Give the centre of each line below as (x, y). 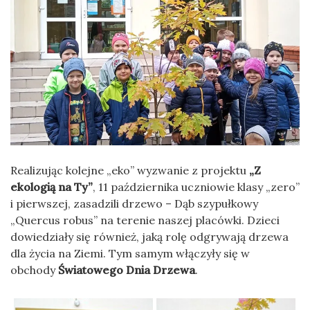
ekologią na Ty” (52, 186)
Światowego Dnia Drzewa (127, 270)
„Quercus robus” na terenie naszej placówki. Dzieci (145, 220)
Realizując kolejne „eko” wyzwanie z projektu (130, 170)
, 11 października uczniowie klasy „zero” (196, 186)
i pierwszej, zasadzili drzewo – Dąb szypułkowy (134, 203)
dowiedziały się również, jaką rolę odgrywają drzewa (149, 236)
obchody (34, 270)
